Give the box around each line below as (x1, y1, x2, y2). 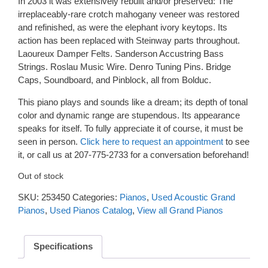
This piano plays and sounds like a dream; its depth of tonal (18, 97, 248, 107)
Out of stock (18, 172, 63, 181)
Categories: (72, 191, 120, 202)
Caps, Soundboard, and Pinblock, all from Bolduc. (18, 75, 211, 85)
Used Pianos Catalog (50, 205, 132, 215)
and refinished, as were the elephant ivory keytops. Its (18, 22, 227, 32)
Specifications (33, 241, 93, 252)
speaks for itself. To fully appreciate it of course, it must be (18, 123, 243, 133)
